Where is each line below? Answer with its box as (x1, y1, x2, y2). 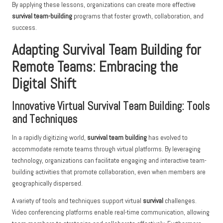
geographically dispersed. (12, 179, 83, 188)
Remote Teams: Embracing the (12, 58, 178, 76)
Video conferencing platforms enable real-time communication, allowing (12, 208, 210, 217)
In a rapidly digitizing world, (12, 133, 87, 142)
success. (12, 23, 37, 32)
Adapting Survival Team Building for (12, 41, 201, 59)
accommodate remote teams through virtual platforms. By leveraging (12, 145, 201, 154)
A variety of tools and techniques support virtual (12, 197, 143, 206)
